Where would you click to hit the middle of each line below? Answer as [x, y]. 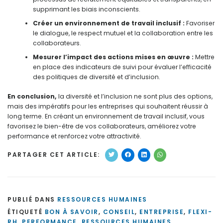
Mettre [204, 57]
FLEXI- [200, 212]
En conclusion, [32, 96]
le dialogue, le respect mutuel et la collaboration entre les [123, 33]
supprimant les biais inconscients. [86, 9]
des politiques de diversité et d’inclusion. [96, 77]
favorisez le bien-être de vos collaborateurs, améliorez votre [102, 126]
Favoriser [199, 23]
